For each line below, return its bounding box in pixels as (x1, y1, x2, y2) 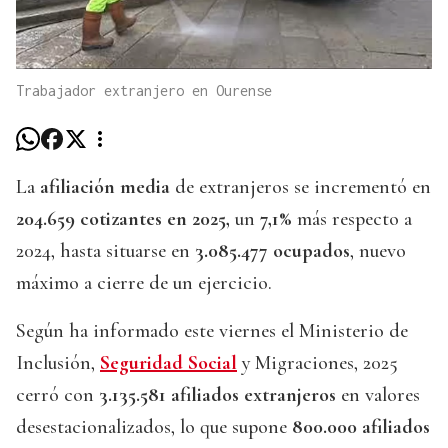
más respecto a (292, 207, 412, 232)
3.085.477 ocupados (195, 239, 350, 264)
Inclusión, (16, 351, 100, 376)
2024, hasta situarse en (16, 239, 195, 264)
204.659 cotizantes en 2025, (16, 207, 230, 232)
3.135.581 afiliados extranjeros (99, 383, 336, 408)
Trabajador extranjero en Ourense (16, 82, 272, 100)
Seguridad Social (100, 351, 237, 376)
